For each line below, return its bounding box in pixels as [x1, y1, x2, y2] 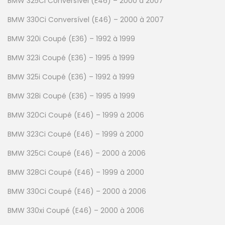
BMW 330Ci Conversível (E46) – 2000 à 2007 [8, 14, 164, 25]
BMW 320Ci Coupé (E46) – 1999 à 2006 [8, 109, 144, 120]
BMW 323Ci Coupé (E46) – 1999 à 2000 [8, 129, 144, 139]
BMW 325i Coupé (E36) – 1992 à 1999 [8, 71, 135, 82]
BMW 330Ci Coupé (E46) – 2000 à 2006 [8, 186, 146, 196]
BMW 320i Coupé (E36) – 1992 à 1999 [8, 33, 135, 44]
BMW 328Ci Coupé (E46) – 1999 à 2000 [8, 167, 144, 177]
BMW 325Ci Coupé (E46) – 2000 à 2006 [8, 148, 146, 158]
